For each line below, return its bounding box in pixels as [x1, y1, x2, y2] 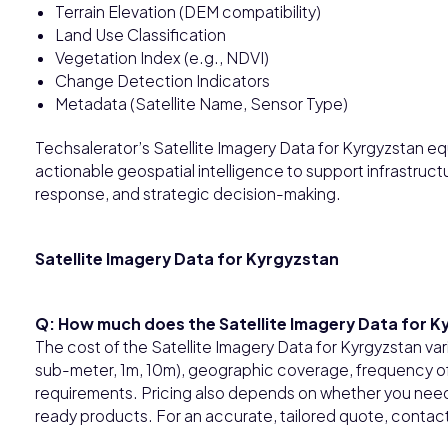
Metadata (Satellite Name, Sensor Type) [55, 93, 348, 113]
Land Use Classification [55, 24, 226, 44]
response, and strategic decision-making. [35, 183, 341, 203]
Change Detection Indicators [55, 70, 270, 90]
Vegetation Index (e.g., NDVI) [55, 47, 269, 67]
